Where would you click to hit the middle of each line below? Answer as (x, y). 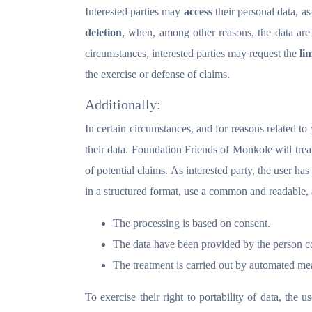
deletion (103, 32)
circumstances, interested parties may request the (192, 53)
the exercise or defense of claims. (157, 74)
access (198, 11)
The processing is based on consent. (192, 223)
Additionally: (123, 104)
